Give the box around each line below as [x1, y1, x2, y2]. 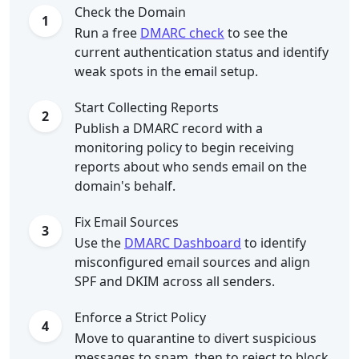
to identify [241, 234, 306, 252]
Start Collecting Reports [75, 99, 219, 116]
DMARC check [140, 24, 224, 42]
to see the [224, 24, 288, 42]
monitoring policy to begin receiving [75, 139, 294, 156]
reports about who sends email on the [75, 158, 307, 175]
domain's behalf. [75, 177, 175, 195]
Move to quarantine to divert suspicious [75, 329, 317, 347]
